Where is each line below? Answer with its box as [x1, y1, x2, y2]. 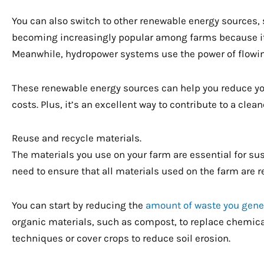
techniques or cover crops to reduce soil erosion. [12, 232, 230, 245]
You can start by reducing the [12, 199, 146, 212]
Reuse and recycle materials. [12, 132, 141, 144]
